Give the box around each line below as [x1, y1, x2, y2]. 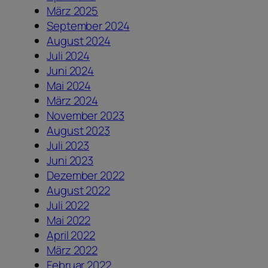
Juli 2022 [47, 197, 90, 214]
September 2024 [47, 18, 130, 34]
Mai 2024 [47, 78, 92, 94]
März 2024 [47, 93, 99, 109]
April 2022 [47, 227, 95, 243]
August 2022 [47, 182, 110, 199]
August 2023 [47, 123, 110, 139]
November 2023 [47, 108, 124, 124]
